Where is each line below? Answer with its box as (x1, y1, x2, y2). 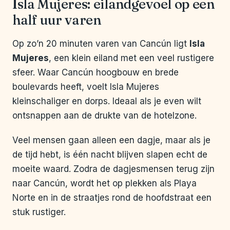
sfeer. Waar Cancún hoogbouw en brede (12, 67, 179, 78)
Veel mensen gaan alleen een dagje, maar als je (12, 135, 210, 146)
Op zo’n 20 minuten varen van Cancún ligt (12, 39, 189, 49)
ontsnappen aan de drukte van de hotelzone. (12, 110, 197, 121)
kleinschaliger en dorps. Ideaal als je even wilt (12, 96, 201, 107)
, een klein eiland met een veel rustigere (49, 53, 214, 64)
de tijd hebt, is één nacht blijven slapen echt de (12, 149, 207, 160)
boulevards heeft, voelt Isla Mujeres (12, 82, 159, 92)
